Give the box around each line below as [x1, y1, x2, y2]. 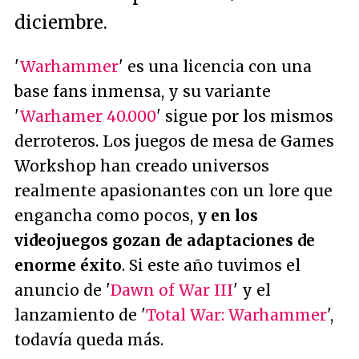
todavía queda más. [14, 330, 163, 349]
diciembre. [14, 11, 107, 34]
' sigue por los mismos [156, 107, 333, 126]
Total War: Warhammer [146, 305, 327, 325]
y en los [197, 206, 258, 225]
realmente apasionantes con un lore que [14, 181, 333, 200]
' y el [233, 280, 271, 300]
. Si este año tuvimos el [122, 256, 301, 275]
